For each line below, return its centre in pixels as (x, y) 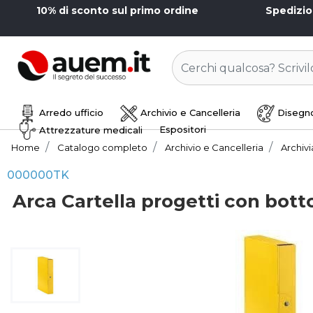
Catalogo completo (102, 147)
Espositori (183, 129)
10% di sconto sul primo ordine (117, 10)
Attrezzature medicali (89, 130)
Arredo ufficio (70, 112)
